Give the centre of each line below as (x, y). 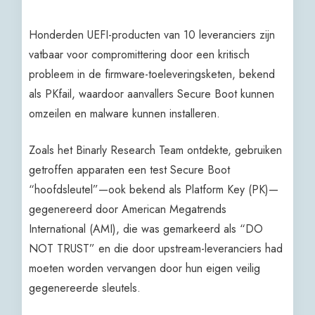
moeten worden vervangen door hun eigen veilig (145, 268)
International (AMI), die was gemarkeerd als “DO (146, 229)
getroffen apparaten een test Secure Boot (130, 169)
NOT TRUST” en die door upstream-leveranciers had (156, 248)
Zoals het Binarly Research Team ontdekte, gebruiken (156, 150)
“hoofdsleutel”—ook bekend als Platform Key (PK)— (154, 189)
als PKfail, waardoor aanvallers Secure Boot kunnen (152, 94)
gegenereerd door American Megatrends (128, 209)
